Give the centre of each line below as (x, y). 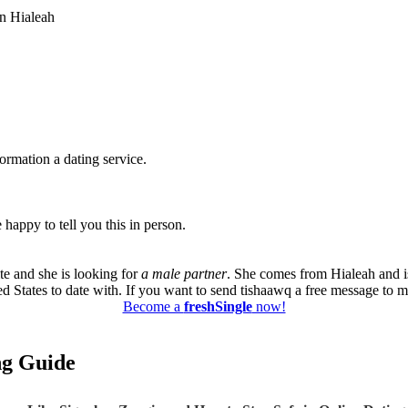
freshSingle (218, 307)
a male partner (184, 274)
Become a (153, 307)
